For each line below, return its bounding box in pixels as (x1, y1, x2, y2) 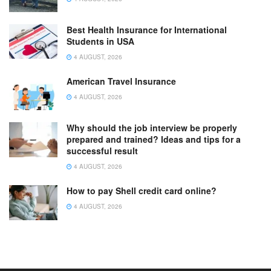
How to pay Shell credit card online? (67, 184, 217, 197)
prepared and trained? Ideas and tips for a (67, 133, 241, 146)
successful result (67, 145, 138, 157)
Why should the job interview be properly (67, 122, 237, 134)
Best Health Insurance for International (67, 24, 227, 36)
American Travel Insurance (67, 75, 176, 88)
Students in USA (67, 35, 134, 48)
